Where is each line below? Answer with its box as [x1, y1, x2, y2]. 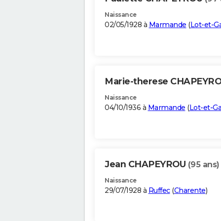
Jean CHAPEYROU [105, 159, 188, 170]
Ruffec [148, 186, 170, 195]
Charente [174, 186, 206, 195]
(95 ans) [187, 160, 220, 170]
